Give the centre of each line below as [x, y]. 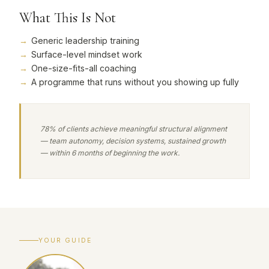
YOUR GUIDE [65, 240]
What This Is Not [68, 17]
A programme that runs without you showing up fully [135, 82]
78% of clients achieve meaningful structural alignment [134, 128]
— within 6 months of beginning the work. [110, 153]
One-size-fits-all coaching [84, 68]
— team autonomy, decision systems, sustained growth [133, 141]
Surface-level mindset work [87, 54]
